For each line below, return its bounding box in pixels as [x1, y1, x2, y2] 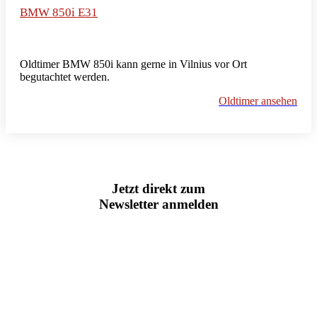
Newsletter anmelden [98, 197, 219, 212]
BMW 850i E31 [20, 5, 98, 19]
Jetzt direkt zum [112, 181, 205, 197]
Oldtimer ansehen [219, 94, 297, 107]
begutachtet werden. [20, 70, 110, 83]
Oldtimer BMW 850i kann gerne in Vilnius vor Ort [20, 57, 247, 70]
